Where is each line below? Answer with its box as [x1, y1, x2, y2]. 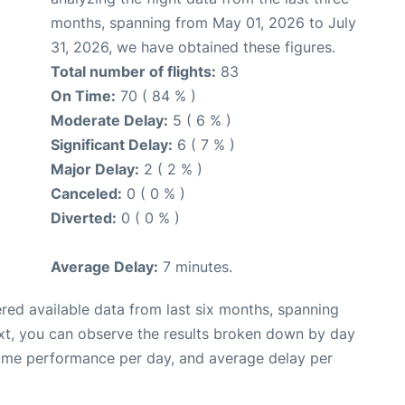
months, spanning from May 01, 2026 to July [51, 14, 356, 32]
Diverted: [51, 209, 117, 227]
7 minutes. [158, 258, 232, 276]
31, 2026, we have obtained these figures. [51, 38, 335, 56]
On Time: [51, 87, 116, 105]
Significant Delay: [51, 136, 173, 154]
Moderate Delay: [51, 111, 168, 129]
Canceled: [51, 184, 122, 202]
